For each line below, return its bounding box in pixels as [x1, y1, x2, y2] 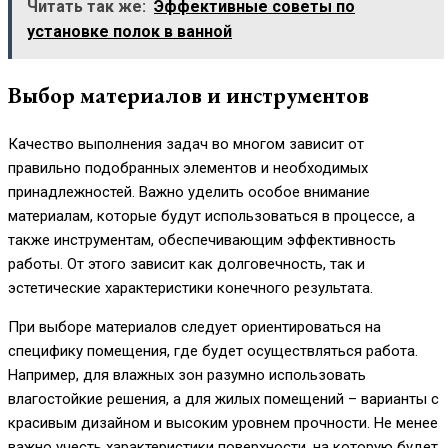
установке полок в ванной [27, 21, 232, 41]
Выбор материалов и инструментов [8, 80, 369, 111]
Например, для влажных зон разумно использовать [8, 365, 366, 384]
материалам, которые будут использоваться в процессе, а [8, 206, 415, 225]
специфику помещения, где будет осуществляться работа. [8, 341, 418, 360]
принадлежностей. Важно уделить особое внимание [8, 182, 370, 201]
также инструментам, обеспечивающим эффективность [8, 230, 396, 249]
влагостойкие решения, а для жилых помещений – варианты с [8, 389, 439, 408]
